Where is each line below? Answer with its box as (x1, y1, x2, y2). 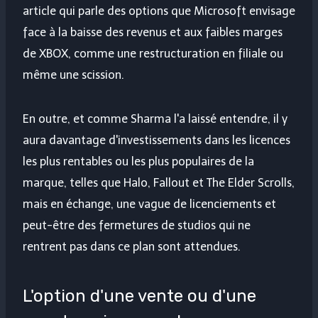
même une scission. (23, 68, 124, 82)
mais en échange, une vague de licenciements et (23, 197, 276, 212)
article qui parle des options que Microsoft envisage (23, 4, 295, 18)
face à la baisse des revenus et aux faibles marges (23, 26, 283, 40)
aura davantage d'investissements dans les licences (23, 133, 290, 148)
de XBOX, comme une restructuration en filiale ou (23, 47, 283, 61)
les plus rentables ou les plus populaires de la (23, 155, 254, 169)
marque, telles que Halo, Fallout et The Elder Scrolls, (23, 176, 295, 190)
